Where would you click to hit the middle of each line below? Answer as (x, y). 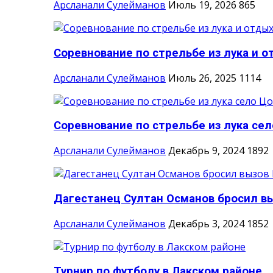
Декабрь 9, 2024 (206, 151)
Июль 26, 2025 (202, 78)
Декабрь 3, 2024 (206, 223)
